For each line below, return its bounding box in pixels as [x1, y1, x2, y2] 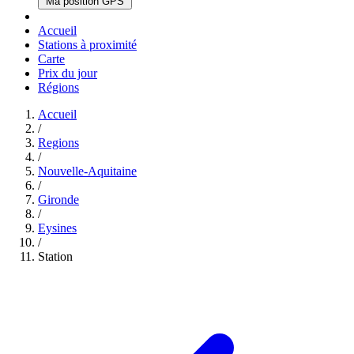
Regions [38, 136, 79, 149]
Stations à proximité [38, 38, 137, 51]
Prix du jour [38, 66, 97, 80]
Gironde [38, 193, 79, 206]
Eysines [38, 221, 77, 235]
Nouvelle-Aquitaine [38, 164, 137, 178]
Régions [38, 81, 79, 94]
